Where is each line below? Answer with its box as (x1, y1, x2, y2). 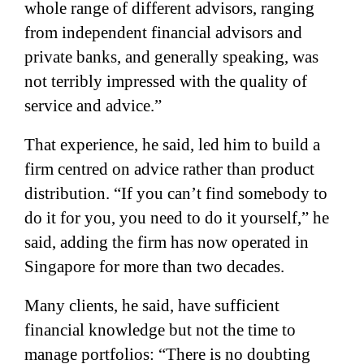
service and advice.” (24, 95, 162, 115)
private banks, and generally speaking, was (24, 46, 318, 67)
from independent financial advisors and (24, 22, 302, 42)
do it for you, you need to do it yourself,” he (24, 207, 329, 227)
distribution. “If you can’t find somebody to (24, 183, 327, 203)
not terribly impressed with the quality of (24, 71, 307, 91)
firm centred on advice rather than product (24, 158, 314, 179)
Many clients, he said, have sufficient (24, 295, 279, 315)
